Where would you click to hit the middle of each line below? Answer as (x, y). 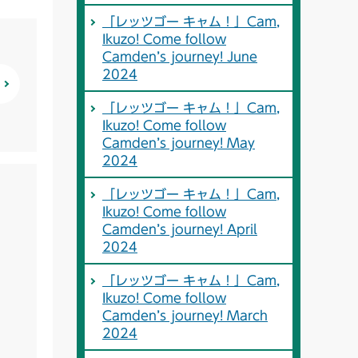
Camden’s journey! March (185, 316)
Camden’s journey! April (180, 230)
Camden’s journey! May (179, 143)
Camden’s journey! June (180, 57)
